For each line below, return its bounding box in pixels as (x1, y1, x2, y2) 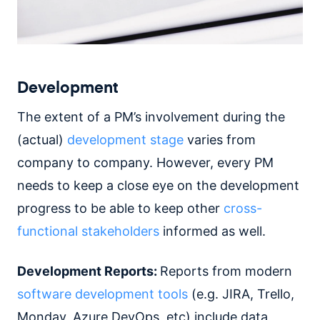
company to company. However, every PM (17, 154, 274, 170)
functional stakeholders (17, 223, 159, 239)
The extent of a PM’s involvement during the (17, 109, 285, 124)
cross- (224, 200, 262, 216)
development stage (67, 131, 184, 147)
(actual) (17, 131, 67, 147)
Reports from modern (160, 263, 292, 279)
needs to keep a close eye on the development (17, 177, 299, 193)
